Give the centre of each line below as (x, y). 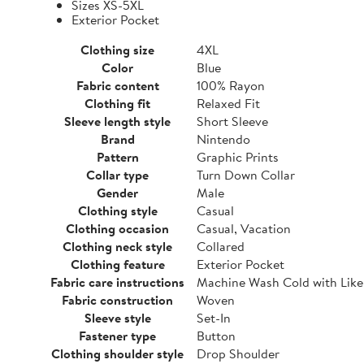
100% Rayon (231, 85)
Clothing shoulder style (117, 353)
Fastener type (117, 336)
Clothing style (117, 210)
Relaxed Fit (228, 103)
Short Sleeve (232, 121)
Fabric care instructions (117, 282)
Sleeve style (117, 318)
